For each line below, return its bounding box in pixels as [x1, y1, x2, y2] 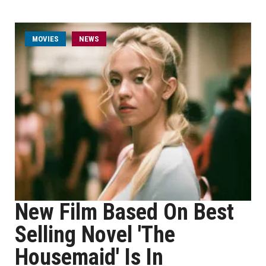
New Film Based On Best [15, 199, 234, 225]
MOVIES [32, 34, 59, 43]
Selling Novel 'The [15, 221, 175, 248]
